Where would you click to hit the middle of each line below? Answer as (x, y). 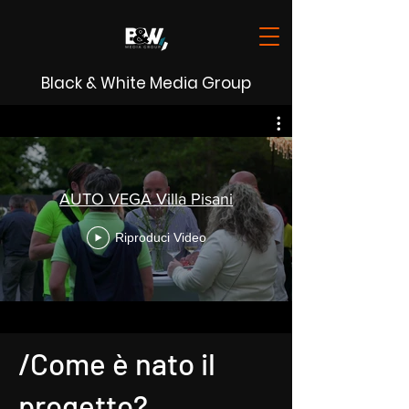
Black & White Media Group (146, 83)
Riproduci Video (160, 237)
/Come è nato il (117, 363)
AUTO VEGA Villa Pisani (146, 199)
